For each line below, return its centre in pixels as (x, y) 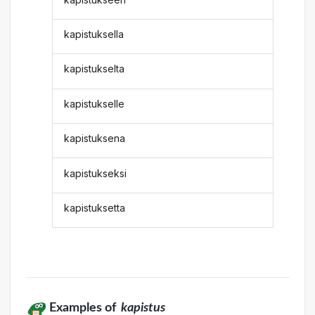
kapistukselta (95, 69)
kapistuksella (94, 34)
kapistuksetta (95, 207)
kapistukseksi (96, 173)
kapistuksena (95, 139)
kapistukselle (95, 103)
